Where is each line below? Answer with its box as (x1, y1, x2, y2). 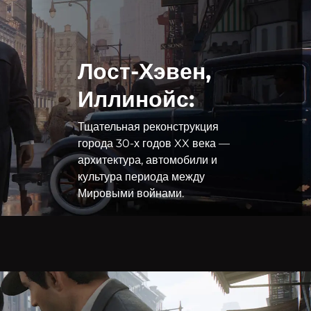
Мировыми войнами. (78, 187, 184, 201)
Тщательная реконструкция (78, 120, 219, 134)
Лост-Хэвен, (78, 58, 211, 85)
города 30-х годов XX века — (78, 137, 230, 151)
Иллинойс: (78, 85, 194, 113)
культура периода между (78, 170, 205, 184)
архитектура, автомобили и (78, 153, 217, 167)
